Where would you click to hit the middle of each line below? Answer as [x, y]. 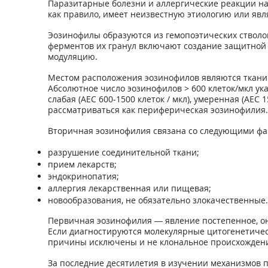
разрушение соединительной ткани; [123, 152]
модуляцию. [72, 57]
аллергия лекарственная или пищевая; [129, 188]
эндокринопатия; [83, 176]
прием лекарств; [82, 164]
